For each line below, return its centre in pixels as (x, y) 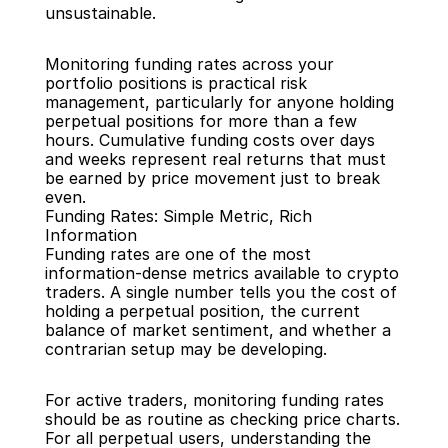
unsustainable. (100, 13)
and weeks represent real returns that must (215, 159)
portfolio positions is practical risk (175, 83)
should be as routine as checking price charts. (222, 419)
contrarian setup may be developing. (185, 349)
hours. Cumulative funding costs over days (209, 140)
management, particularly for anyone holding (219, 102)
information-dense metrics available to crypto (221, 273)
